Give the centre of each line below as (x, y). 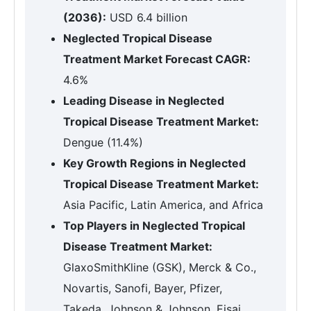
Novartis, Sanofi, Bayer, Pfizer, (143, 288)
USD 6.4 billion (147, 17)
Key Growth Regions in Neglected (154, 163)
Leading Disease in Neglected (144, 101)
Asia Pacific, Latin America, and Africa (163, 205)
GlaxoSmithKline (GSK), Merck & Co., (160, 267)
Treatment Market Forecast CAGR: (157, 59)
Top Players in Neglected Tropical (154, 226)
